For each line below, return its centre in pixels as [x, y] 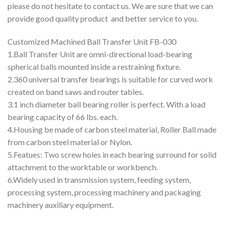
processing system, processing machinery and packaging [104, 192]
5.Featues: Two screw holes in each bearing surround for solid [112, 154]
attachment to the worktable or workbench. [83, 167]
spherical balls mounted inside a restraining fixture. [94, 66]
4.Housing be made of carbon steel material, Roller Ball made [112, 129]
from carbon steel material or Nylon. [70, 142]
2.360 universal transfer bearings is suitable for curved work [110, 79]
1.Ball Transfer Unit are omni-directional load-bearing [100, 54]
